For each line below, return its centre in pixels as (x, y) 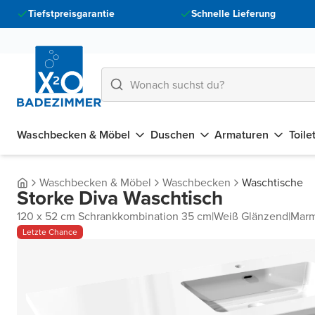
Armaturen (242, 135)
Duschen (172, 135)
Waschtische (272, 182)
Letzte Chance (50, 232)
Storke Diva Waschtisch (120, 198)
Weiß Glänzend (251, 216)
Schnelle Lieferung (233, 14)
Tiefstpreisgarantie (71, 14)
